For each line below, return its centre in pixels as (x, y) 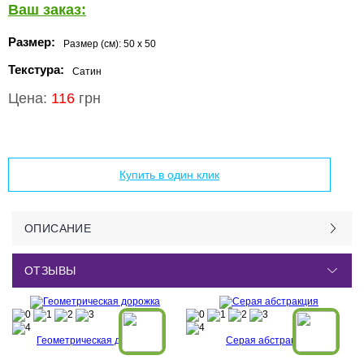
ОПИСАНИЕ (58, 228)
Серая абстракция (269, 340)
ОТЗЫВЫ (50, 271)
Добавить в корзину (170, 133)
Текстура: (36, 69)
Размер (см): (93, 44)
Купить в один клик (170, 175)
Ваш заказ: (47, 10)
